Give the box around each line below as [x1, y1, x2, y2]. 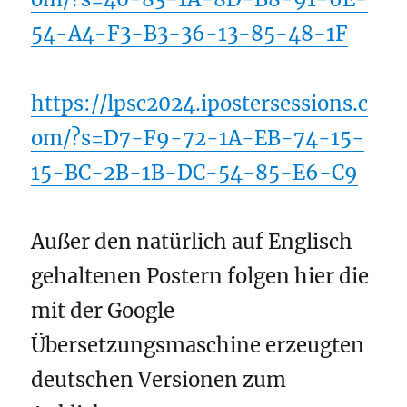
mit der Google [31, 298, 175, 324]
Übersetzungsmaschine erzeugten [31, 333, 365, 359]
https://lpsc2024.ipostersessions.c [31, 90, 369, 116]
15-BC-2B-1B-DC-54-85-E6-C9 [31, 159, 359, 185]
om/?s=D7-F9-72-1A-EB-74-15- [31, 124, 365, 151]
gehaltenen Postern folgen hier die [31, 263, 370, 290]
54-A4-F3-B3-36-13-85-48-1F [31, 21, 349, 47]
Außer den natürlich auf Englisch [31, 229, 353, 255]
